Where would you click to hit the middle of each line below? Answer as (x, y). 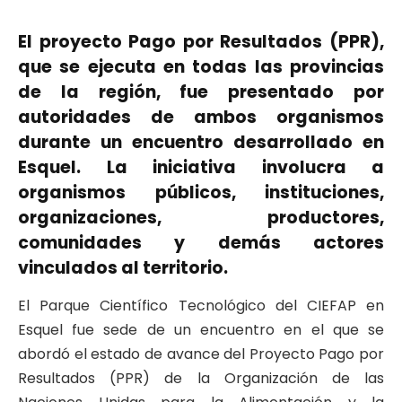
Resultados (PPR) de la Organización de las (201, 379)
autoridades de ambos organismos (201, 117)
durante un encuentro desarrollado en (201, 142)
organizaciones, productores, (201, 218)
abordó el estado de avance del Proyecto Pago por (201, 354)
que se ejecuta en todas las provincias (201, 67)
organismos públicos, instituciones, (201, 192)
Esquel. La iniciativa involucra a (201, 167)
